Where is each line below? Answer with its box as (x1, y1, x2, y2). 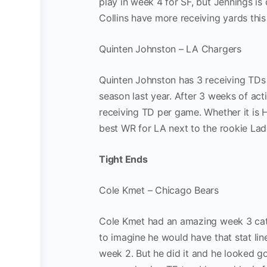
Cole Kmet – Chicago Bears (99, 184, 219, 196)
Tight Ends (99, 153, 148, 165)
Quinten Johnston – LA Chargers (99, 42, 241, 55)
